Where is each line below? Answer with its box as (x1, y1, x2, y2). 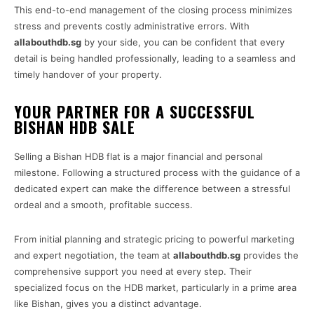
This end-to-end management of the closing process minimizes (14, 4, 292, 16)
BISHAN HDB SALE (14, 116, 135, 139)
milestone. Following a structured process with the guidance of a (14, 167, 300, 179)
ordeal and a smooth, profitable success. (14, 199, 193, 211)
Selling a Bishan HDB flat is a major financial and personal (14, 151, 263, 163)
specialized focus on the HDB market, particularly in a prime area (14, 282, 296, 294)
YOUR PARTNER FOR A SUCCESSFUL (14, 100, 255, 123)
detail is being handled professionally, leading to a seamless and (14, 53, 296, 64)
